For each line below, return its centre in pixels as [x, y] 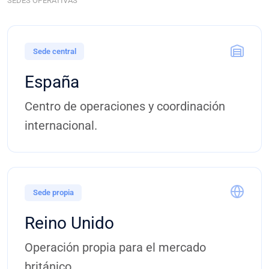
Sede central [54, 51]
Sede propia [53, 193]
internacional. [61, 125]
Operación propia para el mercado [115, 248]
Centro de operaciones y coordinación [125, 106]
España [52, 82]
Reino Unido [69, 223]
